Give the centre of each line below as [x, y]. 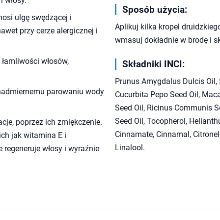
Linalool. [130, 148]
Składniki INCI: [153, 64]
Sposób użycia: [155, 10]
